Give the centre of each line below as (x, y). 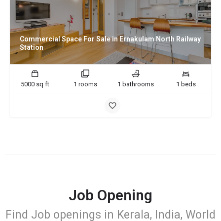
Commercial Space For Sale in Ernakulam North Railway (110, 39)
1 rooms (85, 84)
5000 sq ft (35, 84)
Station (32, 47)
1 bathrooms (136, 84)
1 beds (186, 84)
